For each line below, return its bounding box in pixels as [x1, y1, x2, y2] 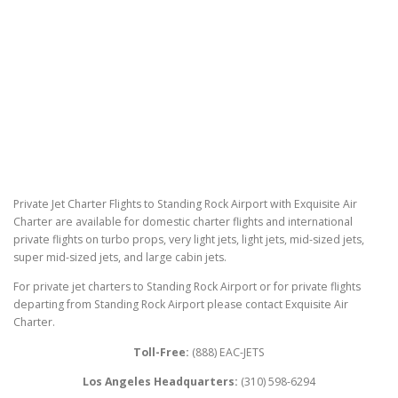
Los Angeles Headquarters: [83, 373, 238, 389]
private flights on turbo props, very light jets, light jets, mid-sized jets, [13, 232, 364, 248]
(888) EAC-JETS [192, 344, 265, 360]
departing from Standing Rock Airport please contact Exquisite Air [13, 297, 348, 313]
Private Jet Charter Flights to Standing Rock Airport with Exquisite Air [13, 196, 357, 212]
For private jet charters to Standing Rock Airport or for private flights [13, 279, 361, 295]
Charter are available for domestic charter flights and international [13, 214, 353, 230]
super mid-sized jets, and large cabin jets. [13, 250, 227, 266]
